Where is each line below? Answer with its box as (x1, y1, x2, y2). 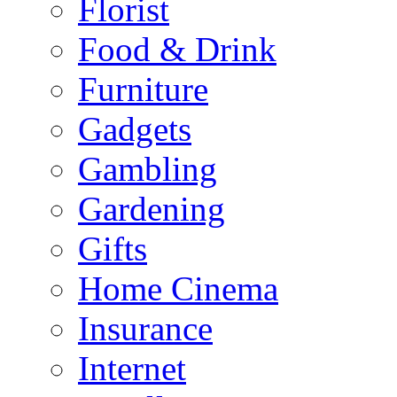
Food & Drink (78, 29, 276, 68)
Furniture (78, 69, 208, 108)
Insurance (78, 308, 213, 347)
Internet (78, 348, 186, 387)
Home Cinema (78, 269, 278, 307)
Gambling (78, 149, 217, 188)
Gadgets (78, 109, 191, 148)
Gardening (78, 189, 225, 228)
